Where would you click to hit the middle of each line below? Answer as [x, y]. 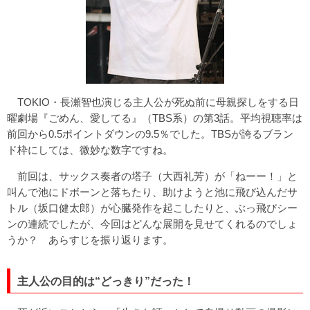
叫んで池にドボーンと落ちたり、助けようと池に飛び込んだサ [152, 192]
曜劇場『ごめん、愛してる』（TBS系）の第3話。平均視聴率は [155, 118]
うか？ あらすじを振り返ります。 [90, 239]
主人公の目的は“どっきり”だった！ [106, 281]
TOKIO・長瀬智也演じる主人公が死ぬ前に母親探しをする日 [153, 102]
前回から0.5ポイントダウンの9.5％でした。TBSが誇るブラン [150, 134]
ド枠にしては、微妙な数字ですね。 [90, 149]
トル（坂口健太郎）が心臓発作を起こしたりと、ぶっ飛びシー [152, 208]
